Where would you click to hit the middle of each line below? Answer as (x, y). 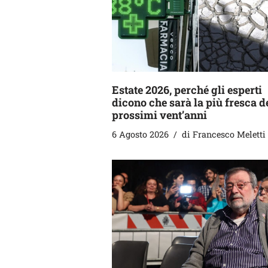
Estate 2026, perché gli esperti (187, 89)
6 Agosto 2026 (140, 134)
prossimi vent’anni (159, 115)
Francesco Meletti (229, 134)
